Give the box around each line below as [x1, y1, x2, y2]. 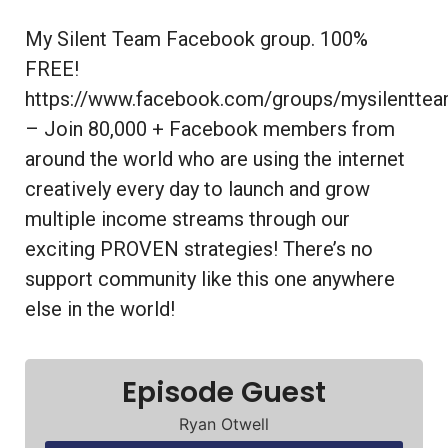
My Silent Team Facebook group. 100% [25, 26, 368, 51]
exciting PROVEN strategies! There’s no [25, 236, 373, 261]
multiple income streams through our [25, 206, 350, 231]
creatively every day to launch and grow [25, 176, 370, 201]
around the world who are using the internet [25, 146, 405, 171]
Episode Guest [122, 372, 326, 412]
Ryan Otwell [179, 413, 269, 434]
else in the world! [25, 296, 175, 321]
